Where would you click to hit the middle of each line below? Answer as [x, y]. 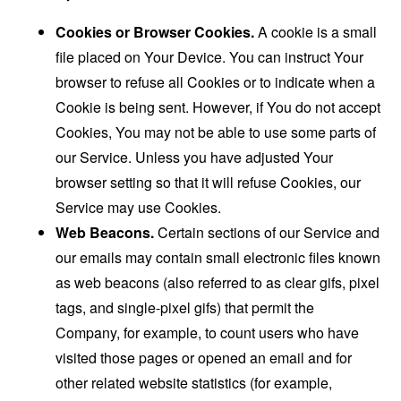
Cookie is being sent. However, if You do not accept [218, 107]
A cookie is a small [316, 32]
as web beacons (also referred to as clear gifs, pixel [218, 283]
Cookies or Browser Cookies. [155, 32]
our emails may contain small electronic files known [218, 258]
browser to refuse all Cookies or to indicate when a [216, 82]
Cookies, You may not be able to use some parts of [216, 132]
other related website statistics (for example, [194, 383]
